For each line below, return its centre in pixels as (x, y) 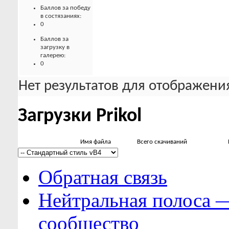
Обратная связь (103, 177)
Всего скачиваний (162, 142)
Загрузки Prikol (80, 117)
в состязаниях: (61, 16)
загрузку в (55, 47)
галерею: (53, 55)
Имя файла (96, 142)
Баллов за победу (65, 8)
